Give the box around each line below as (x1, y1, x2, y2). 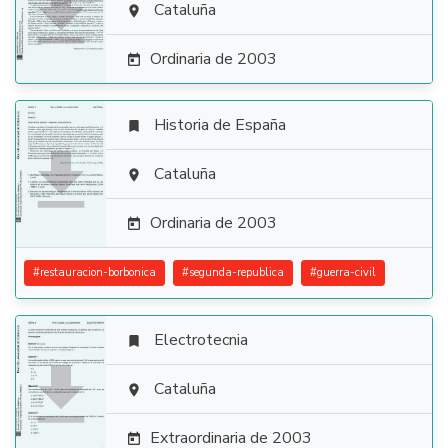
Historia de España (154, 114, 286, 136)
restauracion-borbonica (40, 265, 156, 280)
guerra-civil (317, 265, 376, 280)
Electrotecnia (154, 329, 248, 351)
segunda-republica (189, 265, 284, 280)
